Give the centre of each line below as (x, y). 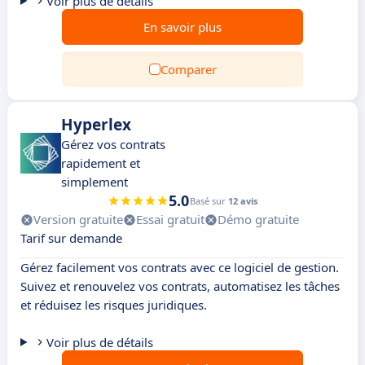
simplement (95, 182)
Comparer (188, 69)
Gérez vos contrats (113, 144)
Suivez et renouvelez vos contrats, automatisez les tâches (180, 286)
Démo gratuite (258, 219)
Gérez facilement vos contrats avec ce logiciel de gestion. (180, 267)
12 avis (243, 201)
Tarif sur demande (71, 238)
